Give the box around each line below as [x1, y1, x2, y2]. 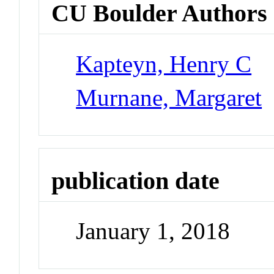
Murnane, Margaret [76, 84, 262, 111]
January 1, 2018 [76, 218, 231, 245]
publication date [51, 166, 220, 194]
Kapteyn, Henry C [76, 50, 252, 77]
